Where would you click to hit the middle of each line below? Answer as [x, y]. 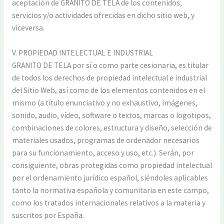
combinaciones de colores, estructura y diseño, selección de [112, 127]
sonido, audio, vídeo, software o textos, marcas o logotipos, [111, 115]
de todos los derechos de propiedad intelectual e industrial [109, 77]
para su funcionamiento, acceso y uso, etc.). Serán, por [103, 152]
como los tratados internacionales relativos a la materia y [108, 202]
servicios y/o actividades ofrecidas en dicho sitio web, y [103, 15]
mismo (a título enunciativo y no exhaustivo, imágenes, [104, 102]
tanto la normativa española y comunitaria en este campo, [110, 190]
